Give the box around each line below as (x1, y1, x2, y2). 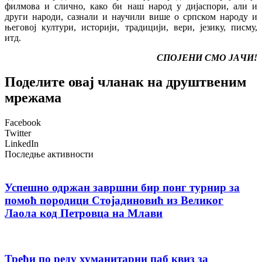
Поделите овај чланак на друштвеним (5, 74, 246, 90)
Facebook (5, 118, 41, 128)
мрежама (5, 90, 61, 106)
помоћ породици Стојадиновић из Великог (5, 194, 223, 207)
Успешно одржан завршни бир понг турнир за (5, 181, 240, 194)
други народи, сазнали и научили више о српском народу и (5, 11, 257, 22)
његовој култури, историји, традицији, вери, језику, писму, (5, 22, 257, 32)
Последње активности (5, 149, 94, 160)
